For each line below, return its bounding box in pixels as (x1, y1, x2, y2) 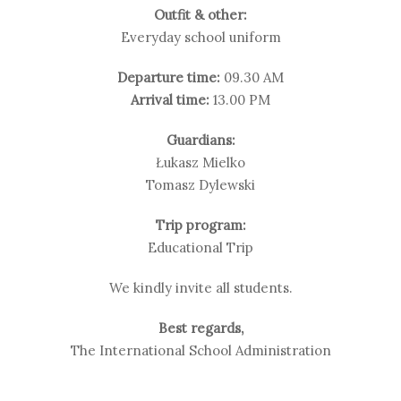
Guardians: (166, 132, 235, 149)
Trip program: (155, 217, 246, 234)
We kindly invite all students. (108, 279, 293, 296)
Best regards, (158, 320, 243, 337)
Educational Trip (148, 239, 253, 256)
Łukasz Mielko (156, 154, 245, 171)
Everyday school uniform (120, 29, 281, 46)
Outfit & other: (154, 6, 247, 23)
